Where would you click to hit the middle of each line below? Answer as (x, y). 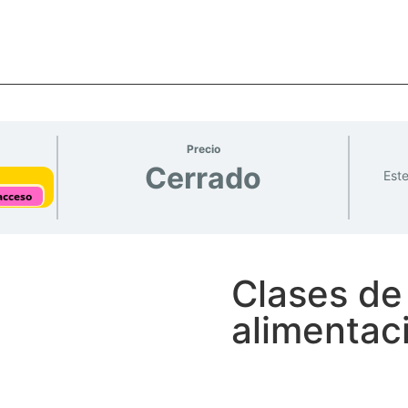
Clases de (317, 294)
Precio (203, 149)
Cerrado (203, 178)
